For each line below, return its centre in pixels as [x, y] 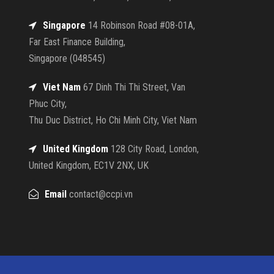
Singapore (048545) [67, 59]
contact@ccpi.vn [100, 194]
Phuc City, [48, 104]
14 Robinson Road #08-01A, [140, 26]
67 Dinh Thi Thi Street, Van [133, 87]
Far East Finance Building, [77, 42]
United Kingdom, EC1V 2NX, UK [89, 166]
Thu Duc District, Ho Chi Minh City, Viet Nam [113, 120]
